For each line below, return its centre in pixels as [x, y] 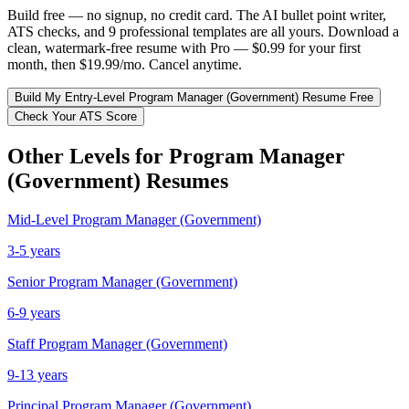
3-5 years [34, 250]
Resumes [184, 180]
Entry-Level [95, 97]
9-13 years [37, 374]
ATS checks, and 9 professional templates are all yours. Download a [203, 31]
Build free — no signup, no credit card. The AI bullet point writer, [197, 15]
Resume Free [336, 97]
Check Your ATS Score [76, 116]
